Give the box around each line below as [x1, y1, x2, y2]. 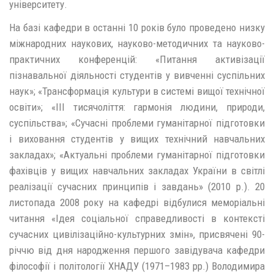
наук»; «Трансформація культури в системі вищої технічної [9, 85, 265, 97]
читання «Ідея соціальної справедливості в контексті [9, 212, 265, 224]
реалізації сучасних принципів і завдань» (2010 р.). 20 [9, 180, 265, 193]
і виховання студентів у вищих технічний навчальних [9, 133, 265, 145]
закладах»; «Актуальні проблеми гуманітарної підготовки [9, 149, 265, 161]
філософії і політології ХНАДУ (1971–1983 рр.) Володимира [9, 260, 265, 272]
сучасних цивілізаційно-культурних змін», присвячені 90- [9, 228, 265, 240]
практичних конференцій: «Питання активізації [9, 53, 265, 65]
